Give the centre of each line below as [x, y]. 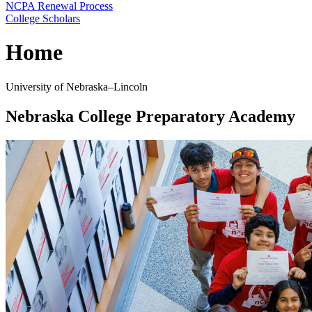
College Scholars [43, 18]
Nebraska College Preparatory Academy [150, 116]
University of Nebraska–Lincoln [77, 86]
